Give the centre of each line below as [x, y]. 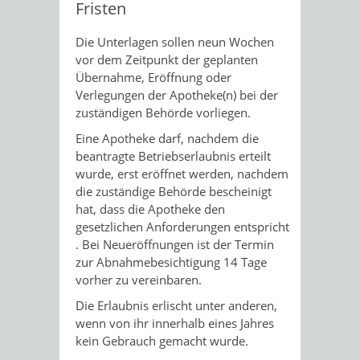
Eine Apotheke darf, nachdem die [167, 138]
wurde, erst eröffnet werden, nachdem [182, 173]
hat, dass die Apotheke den [150, 209]
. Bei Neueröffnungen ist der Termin [175, 244]
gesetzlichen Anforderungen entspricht [182, 226]
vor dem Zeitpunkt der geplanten [167, 59]
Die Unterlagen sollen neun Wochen [175, 41]
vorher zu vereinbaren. [139, 279]
